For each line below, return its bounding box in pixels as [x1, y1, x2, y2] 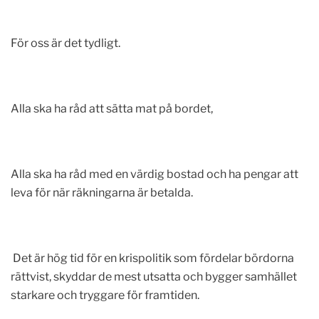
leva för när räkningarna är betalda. [11, 186, 193, 199]
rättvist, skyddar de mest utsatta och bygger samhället [11, 270, 297, 283]
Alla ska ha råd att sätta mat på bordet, [11, 102, 215, 115]
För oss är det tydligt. [11, 36, 120, 50]
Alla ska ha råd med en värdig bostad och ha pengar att [11, 167, 298, 181]
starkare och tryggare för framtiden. [11, 288, 199, 302]
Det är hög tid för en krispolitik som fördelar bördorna [11, 251, 294, 265]
